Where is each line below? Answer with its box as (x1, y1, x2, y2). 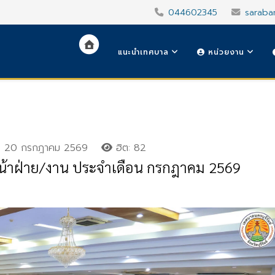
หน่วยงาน (205, 47, 244, 58)
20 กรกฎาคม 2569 (4, 141, 88, 155)
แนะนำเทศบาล (118, 47, 169, 58)
